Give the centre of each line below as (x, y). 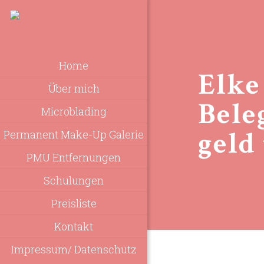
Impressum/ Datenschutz (74, 249)
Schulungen (74, 180)
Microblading (74, 111)
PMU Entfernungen (74, 157)
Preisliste (74, 203)
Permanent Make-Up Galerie (74, 134)
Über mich (74, 88)
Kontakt (74, 226)
